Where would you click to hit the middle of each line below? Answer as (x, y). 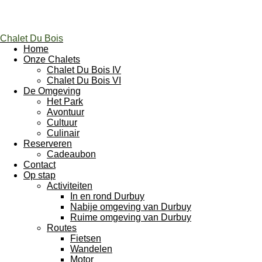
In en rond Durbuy (107, 196)
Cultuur (62, 123)
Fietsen (86, 238)
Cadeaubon (71, 154)
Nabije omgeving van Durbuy (131, 207)
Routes (62, 228)
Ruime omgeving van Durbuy (131, 217)
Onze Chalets (52, 59)
